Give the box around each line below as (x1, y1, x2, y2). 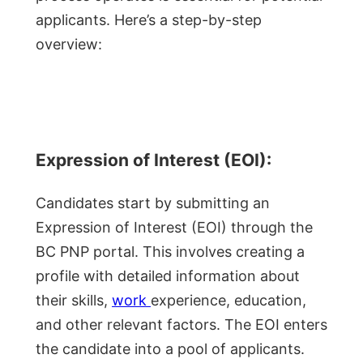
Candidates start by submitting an (36, 194, 270, 211)
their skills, (36, 291, 112, 309)
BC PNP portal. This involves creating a (36, 242, 305, 260)
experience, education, (151, 291, 306, 309)
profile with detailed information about (36, 267, 300, 284)
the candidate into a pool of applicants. (36, 340, 305, 357)
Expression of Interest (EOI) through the (36, 218, 313, 236)
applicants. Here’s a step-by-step (36, 11, 262, 28)
